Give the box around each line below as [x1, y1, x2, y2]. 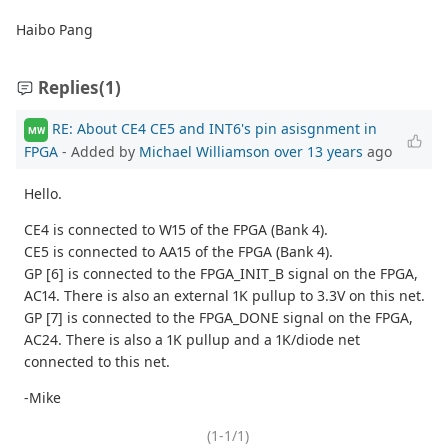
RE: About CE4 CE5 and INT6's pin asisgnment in [52, 118, 377, 138]
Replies [38, 76, 99, 100]
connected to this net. [24, 352, 170, 372]
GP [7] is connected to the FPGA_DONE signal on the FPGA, [24, 308, 413, 328]
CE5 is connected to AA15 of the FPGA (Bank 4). [24, 242, 333, 262]
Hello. [24, 184, 62, 204]
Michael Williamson [139, 142, 270, 162]
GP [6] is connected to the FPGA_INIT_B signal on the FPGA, [24, 264, 418, 284]
